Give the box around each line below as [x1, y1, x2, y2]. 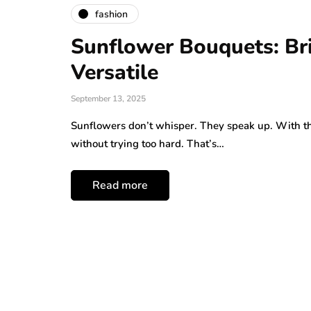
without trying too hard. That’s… [71, 137, 224, 151]
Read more [92, 178, 148, 194]
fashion [95, 7, 128, 21]
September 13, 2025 [71, 93, 146, 105]
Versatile [71, 58, 158, 87]
